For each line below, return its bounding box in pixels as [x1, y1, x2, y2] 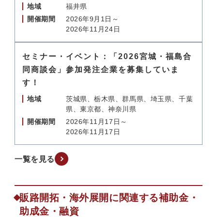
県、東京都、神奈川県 [66, 105, 137, 113]
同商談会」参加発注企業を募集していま [22, 65, 179, 74]
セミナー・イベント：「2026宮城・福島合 [22, 52, 192, 61]
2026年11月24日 [66, 25, 121, 33]
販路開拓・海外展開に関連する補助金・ [19, 192, 199, 203]
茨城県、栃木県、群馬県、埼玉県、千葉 [66, 95, 193, 103]
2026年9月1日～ [66, 15, 119, 23]
